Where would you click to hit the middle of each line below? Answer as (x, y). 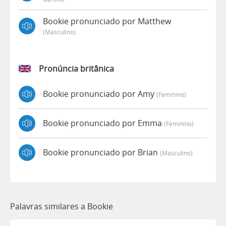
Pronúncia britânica (76, 68)
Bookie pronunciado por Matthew (107, 21)
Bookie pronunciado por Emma (103, 123)
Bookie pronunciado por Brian (101, 153)
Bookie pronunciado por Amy (100, 94)
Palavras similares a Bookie (62, 206)
